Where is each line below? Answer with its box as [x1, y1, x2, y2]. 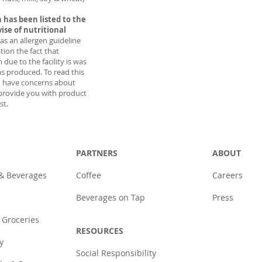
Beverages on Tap [75, 192, 145, 203]
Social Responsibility [75, 247, 156, 258]
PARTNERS [75, 147, 118, 158]
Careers [212, 170, 243, 181]
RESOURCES [75, 225, 123, 236]
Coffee [75, 170, 101, 181]
